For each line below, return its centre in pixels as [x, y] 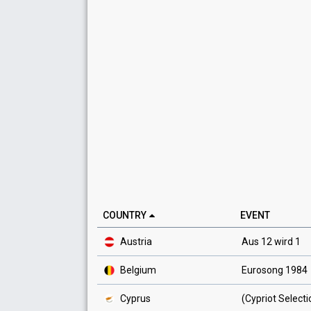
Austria [135, 242]
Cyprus [134, 299]
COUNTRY [125, 215]
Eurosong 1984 [275, 270]
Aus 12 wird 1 [271, 242]
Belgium [137, 270]
